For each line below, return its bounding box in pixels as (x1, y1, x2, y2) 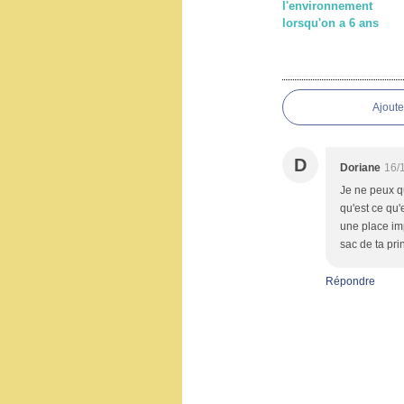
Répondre (325, 275, 375, 288)
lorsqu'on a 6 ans (281, 16, 379, 30)
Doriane (339, 161, 381, 174)
